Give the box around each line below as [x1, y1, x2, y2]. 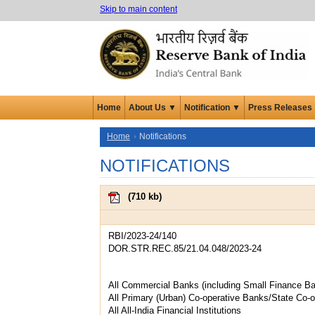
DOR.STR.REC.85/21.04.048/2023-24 [108, 243, 262, 254]
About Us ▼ [129, 102, 176, 112]
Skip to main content [100, 4, 177, 14]
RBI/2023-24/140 [108, 230, 176, 241]
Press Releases [248, 102, 312, 112]
